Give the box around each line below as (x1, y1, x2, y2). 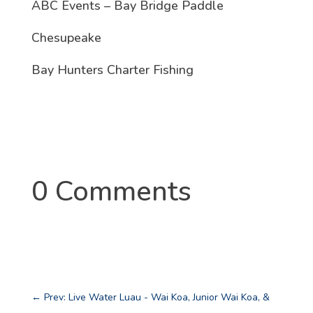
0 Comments (31, 173, 191, 211)
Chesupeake (31, 29, 101, 47)
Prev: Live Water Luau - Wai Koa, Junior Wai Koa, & (43, 291, 270, 305)
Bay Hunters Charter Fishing (31, 61, 194, 79)
